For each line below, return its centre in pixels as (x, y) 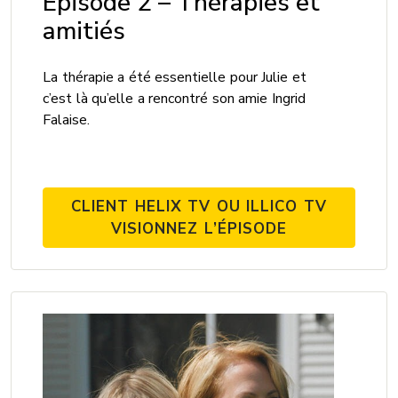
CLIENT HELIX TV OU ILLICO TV (199, 207)
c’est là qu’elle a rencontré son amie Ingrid (174, 99)
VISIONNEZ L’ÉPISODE (199, 229)
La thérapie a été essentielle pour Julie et (175, 78)
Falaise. (67, 120)
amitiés (84, 32)
